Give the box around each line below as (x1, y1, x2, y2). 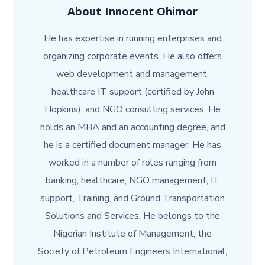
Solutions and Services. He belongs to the (45, 209, 220, 222)
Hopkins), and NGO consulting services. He (44, 103, 221, 116)
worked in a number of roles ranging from (49, 156, 216, 169)
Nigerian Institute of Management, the (53, 227, 212, 240)
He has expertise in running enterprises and (43, 32, 222, 45)
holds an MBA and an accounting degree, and (40, 121, 225, 134)
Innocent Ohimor (105, 4, 198, 22)
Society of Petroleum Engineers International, (38, 245, 227, 258)
